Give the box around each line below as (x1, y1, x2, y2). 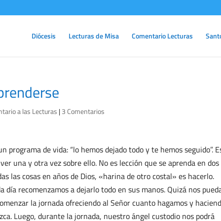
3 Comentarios (62, 106, 105, 116)
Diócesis (32, 31, 56, 41)
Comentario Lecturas (132, 31, 193, 41)
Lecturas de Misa (69, 31, 119, 41)
